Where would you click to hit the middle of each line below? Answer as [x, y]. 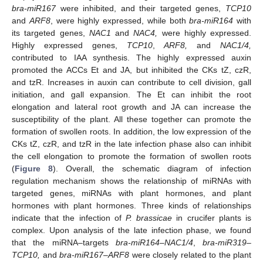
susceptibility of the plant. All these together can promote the [131, 119]
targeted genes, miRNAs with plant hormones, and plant [131, 193]
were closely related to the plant [190, 254]
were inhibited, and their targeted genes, [141, 8]
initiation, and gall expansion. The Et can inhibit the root [131, 94]
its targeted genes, [50, 33]
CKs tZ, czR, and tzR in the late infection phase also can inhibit [131, 144]
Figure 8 [34, 168]
